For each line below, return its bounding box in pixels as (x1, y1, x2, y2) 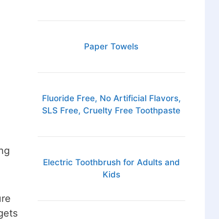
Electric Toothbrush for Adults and (43, 157, 180, 168)
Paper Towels (84, 42, 139, 52)
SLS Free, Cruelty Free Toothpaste (42, 106, 181, 116)
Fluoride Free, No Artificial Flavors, (42, 93, 181, 104)
